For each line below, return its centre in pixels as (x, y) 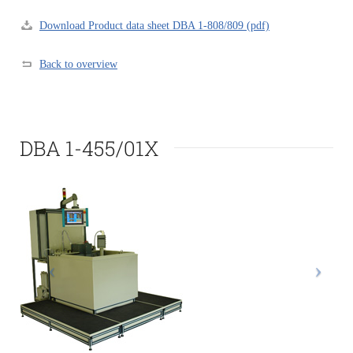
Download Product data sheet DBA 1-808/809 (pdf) (154, 25)
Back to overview (78, 64)
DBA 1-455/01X (89, 148)
